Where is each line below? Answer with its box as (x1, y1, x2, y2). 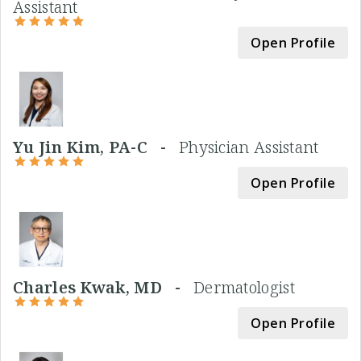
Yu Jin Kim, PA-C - (13, 136, 179, 159)
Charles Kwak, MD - (13, 276, 193, 299)
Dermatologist (193, 276, 295, 299)
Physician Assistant (178, 136, 319, 159)
